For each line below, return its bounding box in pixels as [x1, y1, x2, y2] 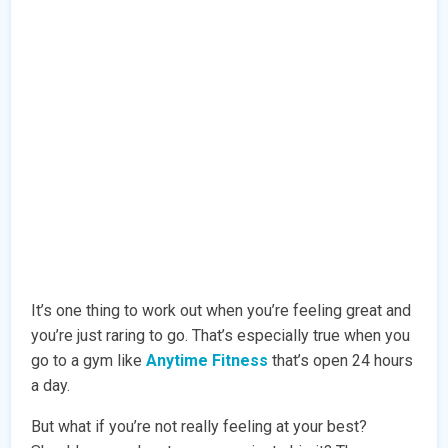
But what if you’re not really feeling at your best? [31, 417, 368, 437]
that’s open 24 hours [272, 351, 414, 371]
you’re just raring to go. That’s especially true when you [31, 326, 411, 346]
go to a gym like [31, 351, 147, 371]
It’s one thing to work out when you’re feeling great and [31, 301, 412, 321]
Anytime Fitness [146, 351, 269, 371]
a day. [31, 376, 71, 396]
